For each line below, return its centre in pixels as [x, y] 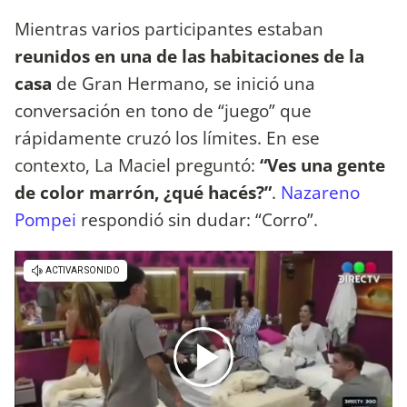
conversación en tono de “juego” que [163, 110]
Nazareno [320, 192]
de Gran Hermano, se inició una [186, 83]
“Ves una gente [323, 164]
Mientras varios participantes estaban [169, 28]
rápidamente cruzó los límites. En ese [167, 137]
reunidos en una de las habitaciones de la [189, 55]
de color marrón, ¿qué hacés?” [143, 192]
